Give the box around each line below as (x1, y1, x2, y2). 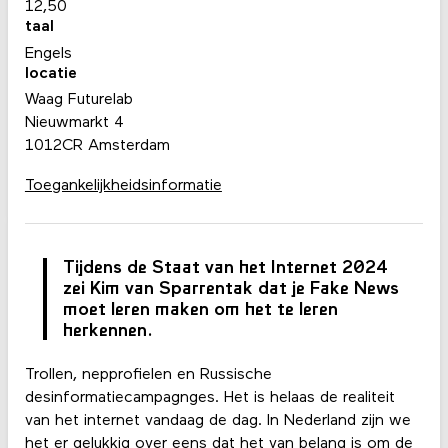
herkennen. (63, 322, 158, 342)
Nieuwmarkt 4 (24, 115, 124, 132)
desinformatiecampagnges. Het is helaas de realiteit (24, 390, 395, 407)
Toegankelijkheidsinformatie (24, 177, 222, 194)
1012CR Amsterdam (24, 138, 170, 155)
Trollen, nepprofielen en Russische (24, 367, 272, 384)
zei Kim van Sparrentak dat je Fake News (63, 280, 399, 300)
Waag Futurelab (24, 92, 133, 109)
